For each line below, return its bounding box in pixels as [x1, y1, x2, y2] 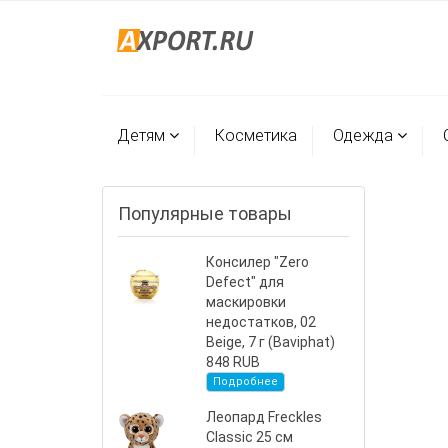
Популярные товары [118, 203, 292, 224]
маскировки [206, 294, 287, 310]
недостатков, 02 [206, 314, 317, 330]
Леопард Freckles [206, 409, 323, 425]
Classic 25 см [206, 429, 294, 445]
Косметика [215, 126, 297, 145]
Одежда [333, 126, 393, 145]
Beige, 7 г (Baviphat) [206, 334, 336, 350]
